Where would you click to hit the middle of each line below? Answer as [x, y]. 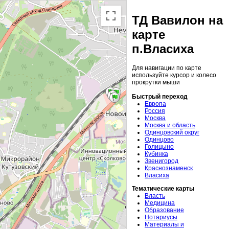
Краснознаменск [169, 168]
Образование [164, 210]
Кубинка [156, 154]
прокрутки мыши [156, 83]
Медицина [160, 203]
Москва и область [170, 125]
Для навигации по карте [167, 68]
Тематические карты [163, 189]
